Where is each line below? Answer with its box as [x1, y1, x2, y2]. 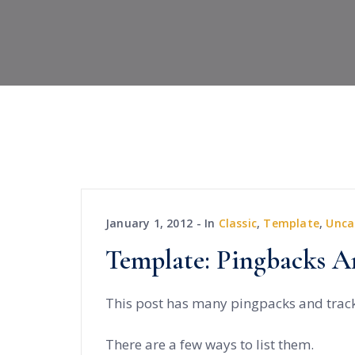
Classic [218, 216, 258, 231]
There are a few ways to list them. [105, 335, 314, 353]
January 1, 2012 [105, 216, 193, 231]
